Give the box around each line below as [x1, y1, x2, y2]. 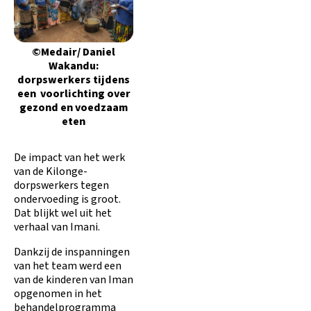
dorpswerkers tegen [14, 178, 109, 194]
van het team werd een [14, 258, 121, 274]
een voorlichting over [17, 86, 131, 102]
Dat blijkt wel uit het [14, 205, 112, 221]
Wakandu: [48, 58, 99, 74]
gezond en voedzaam [19, 100, 128, 116]
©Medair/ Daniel [32, 44, 115, 60]
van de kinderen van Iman [14, 272, 133, 288]
